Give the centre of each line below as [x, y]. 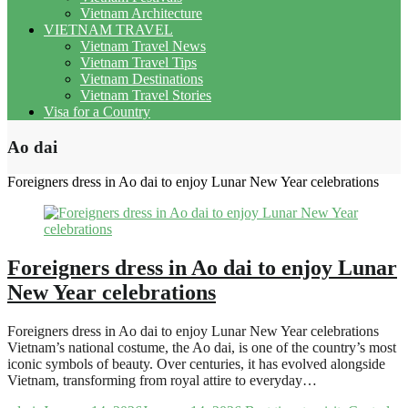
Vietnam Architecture [141, 13]
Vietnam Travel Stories [146, 95]
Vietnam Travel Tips [138, 62]
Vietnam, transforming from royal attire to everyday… [162, 381]
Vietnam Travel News [143, 46]
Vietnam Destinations [142, 78]
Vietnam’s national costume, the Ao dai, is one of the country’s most [202, 348]
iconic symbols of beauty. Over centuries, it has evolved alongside [196, 364]
